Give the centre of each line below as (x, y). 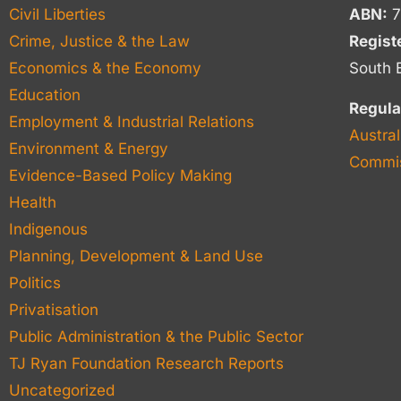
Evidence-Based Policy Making (120, 175)
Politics (35, 283)
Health (33, 202)
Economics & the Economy (105, 68)
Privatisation (54, 310)
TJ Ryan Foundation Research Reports (146, 363)
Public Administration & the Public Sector (156, 337)
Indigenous (48, 229)
